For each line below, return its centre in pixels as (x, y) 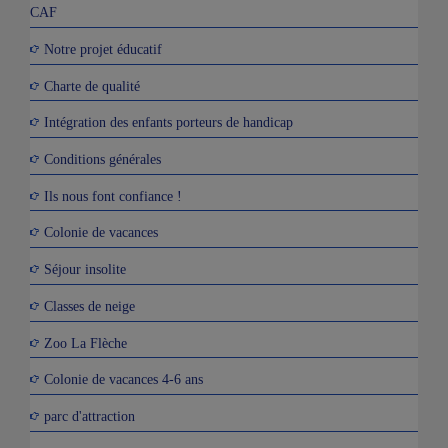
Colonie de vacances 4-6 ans (123, 378)
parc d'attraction (89, 415)
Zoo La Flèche (85, 342)
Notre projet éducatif (103, 48)
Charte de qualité (92, 85)
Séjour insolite (85, 268)
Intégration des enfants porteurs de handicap (168, 122)
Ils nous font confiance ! (113, 195)
